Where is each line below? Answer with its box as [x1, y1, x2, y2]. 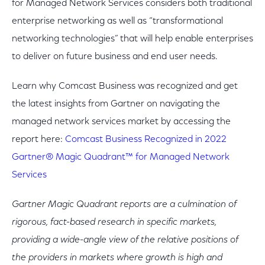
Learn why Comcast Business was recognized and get [12, 82, 238, 91]
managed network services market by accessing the [12, 117, 231, 127]
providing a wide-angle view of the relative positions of [12, 235, 238, 245]
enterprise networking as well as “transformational [12, 17, 223, 26]
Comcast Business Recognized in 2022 [65, 135, 227, 144]
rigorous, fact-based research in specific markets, [12, 218, 216, 227]
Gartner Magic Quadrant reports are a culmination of [12, 200, 237, 209]
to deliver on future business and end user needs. [12, 52, 218, 62]
